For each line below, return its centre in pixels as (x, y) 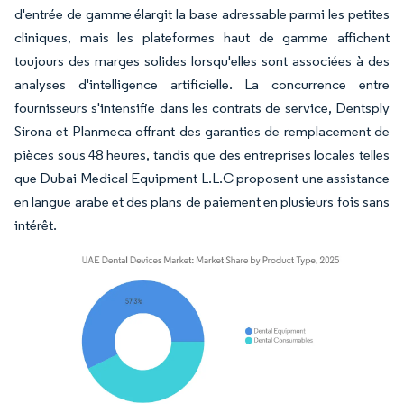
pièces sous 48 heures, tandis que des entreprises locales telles (202, 155)
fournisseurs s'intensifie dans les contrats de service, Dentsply (202, 108)
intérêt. (36, 225)
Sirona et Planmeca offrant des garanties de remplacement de (202, 131)
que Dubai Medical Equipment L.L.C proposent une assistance (202, 178)
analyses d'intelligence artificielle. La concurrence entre (202, 84)
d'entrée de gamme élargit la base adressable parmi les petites (202, 14)
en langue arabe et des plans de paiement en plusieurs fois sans (202, 202)
